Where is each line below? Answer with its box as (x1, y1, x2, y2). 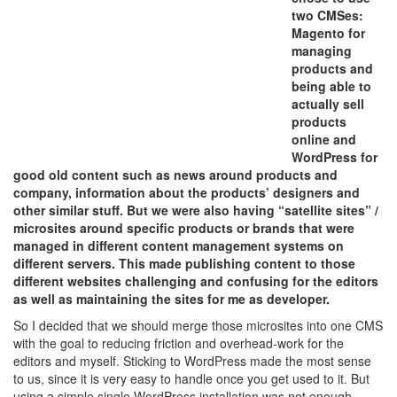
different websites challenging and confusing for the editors (13, 272, 378, 290)
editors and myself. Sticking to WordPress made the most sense (13, 352, 371, 370)
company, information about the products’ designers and (13, 183, 360, 201)
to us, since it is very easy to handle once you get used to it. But (13, 370, 370, 387)
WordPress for (292, 148, 378, 166)
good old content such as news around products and (13, 166, 338, 183)
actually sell (292, 95, 364, 113)
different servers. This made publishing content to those (13, 254, 355, 272)
